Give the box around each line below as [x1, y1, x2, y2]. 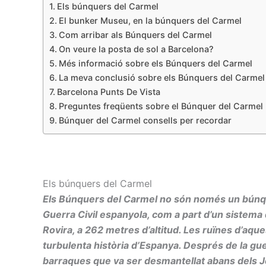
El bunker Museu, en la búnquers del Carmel [58, 15, 242, 26]
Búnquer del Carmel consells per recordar [58, 115, 232, 126]
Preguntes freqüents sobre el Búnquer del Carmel [58, 101, 263, 112]
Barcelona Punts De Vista [56, 87, 160, 97]
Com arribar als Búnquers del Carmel [58, 30, 212, 40]
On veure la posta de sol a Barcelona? [58, 44, 214, 55]
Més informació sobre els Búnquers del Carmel [58, 58, 252, 69]
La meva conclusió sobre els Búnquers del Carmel [58, 72, 265, 83]
